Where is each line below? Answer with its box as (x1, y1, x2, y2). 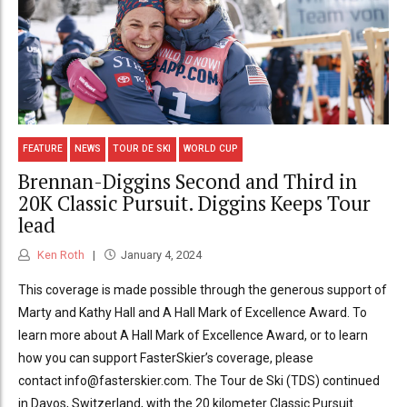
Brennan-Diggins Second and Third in (18, 168, 357, 194)
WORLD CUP (183, 144, 238, 154)
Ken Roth (35, 247, 84, 262)
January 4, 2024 (120, 247, 202, 262)
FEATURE (23, 144, 64, 154)
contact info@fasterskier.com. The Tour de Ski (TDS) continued (18, 372, 380, 388)
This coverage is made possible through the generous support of (18, 282, 387, 297)
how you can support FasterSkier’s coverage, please (18, 350, 313, 365)
